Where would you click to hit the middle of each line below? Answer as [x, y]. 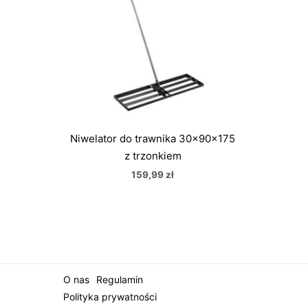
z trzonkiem [153, 155]
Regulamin [120, 279]
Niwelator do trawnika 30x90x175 [153, 138]
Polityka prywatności [110, 296]
